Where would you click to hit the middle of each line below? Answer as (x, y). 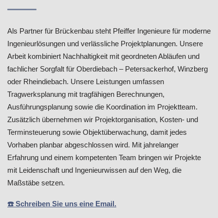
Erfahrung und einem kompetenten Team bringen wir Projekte (104, 158)
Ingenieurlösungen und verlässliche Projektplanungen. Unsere (105, 44)
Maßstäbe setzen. (36, 183)
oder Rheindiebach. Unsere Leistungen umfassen (86, 82)
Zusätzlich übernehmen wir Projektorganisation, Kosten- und (103, 120)
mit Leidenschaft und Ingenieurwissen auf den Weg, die (94, 170)
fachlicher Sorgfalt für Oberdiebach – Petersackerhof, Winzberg (108, 69)
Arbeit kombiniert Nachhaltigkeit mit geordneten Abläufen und (103, 56)
